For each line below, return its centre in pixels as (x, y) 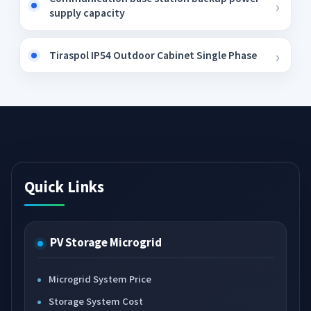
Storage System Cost (96, 301)
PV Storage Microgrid (106, 242)
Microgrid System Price (100, 279)
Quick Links (64, 186)
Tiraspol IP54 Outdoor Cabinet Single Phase (153, 55)
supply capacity (87, 12)
